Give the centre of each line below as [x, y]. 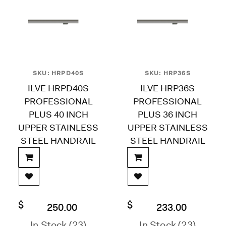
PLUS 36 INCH [168, 114]
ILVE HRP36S [168, 88]
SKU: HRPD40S [59, 73]
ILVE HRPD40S [59, 88]
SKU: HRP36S [167, 73]
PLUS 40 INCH [58, 114]
